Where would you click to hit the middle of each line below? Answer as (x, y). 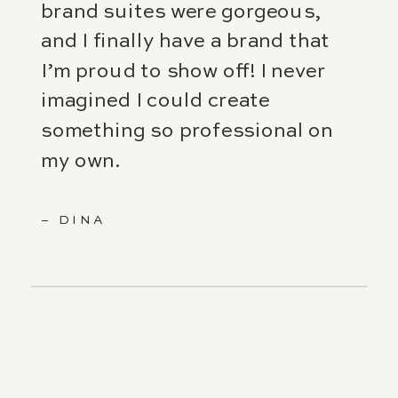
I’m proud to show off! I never (183, 72)
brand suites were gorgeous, (181, 12)
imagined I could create (155, 102)
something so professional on (187, 132)
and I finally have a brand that (185, 42)
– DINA (74, 220)
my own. (80, 162)
